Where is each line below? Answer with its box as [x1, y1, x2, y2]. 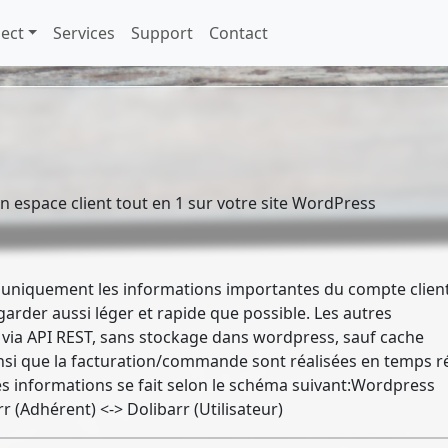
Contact [209, 22, 269, 44]
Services [53, 22, 116, 44]
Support [131, 22, 194, 44]
